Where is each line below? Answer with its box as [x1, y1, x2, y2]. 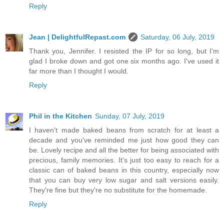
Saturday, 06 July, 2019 [140, 33, 214, 41]
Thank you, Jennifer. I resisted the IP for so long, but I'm [29, 47, 219, 55]
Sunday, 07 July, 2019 [95, 112, 164, 120]
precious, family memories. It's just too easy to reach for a [29, 156, 219, 164]
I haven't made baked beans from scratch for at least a [29, 126, 219, 134]
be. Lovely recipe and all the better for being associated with [29, 146, 219, 154]
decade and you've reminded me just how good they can [29, 136, 219, 144]
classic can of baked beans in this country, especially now [29, 166, 219, 174]
